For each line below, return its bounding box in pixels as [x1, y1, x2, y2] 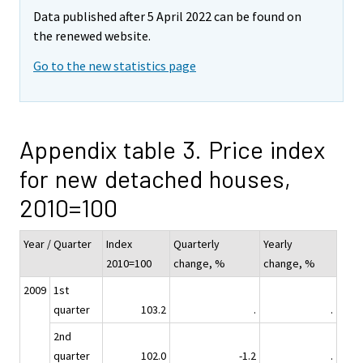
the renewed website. [33, 28, 151, 45]
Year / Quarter [23, 237, 92, 252]
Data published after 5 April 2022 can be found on [33, 8, 301, 25]
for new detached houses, [19, 164, 291, 194]
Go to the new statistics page [33, 58, 196, 75]
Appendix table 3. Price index [19, 135, 325, 164]
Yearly [263, 237, 293, 252]
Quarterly [173, 237, 220, 252]
